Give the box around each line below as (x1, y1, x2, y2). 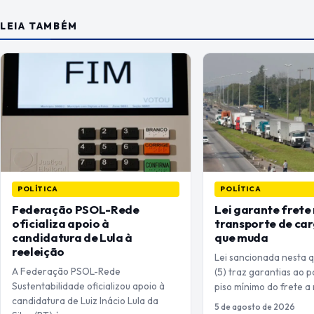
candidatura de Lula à (12, 230, 132, 245)
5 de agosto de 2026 (214, 301, 296, 313)
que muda (214, 230, 268, 245)
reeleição (12, 244, 64, 259)
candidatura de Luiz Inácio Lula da (12, 294, 158, 308)
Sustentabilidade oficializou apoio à (12, 280, 165, 293)
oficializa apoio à (12, 216, 109, 231)
